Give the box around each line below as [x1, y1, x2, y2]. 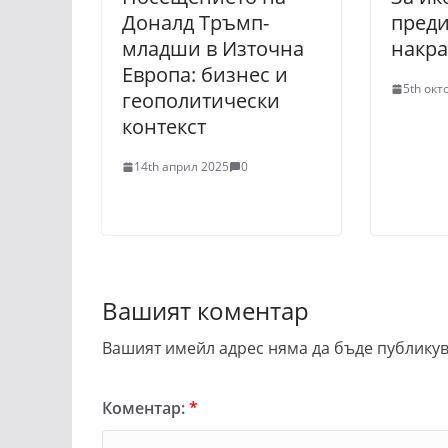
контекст [122, 113, 206, 140]
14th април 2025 [134, 158, 229, 175]
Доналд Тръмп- [122, 9, 269, 36]
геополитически [122, 87, 280, 114]
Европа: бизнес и [122, 61, 288, 88]
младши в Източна [122, 35, 304, 62]
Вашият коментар [102, 294, 309, 327]
